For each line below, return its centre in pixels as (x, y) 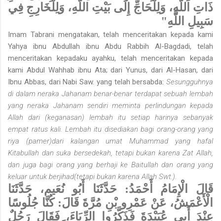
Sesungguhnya (190, 82)
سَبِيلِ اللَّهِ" (187, 21)
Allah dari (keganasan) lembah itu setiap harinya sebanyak (110, 118)
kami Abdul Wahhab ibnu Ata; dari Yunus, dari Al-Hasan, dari (110, 70)
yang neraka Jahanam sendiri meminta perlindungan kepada (110, 106)
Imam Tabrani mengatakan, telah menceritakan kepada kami (110, 35)
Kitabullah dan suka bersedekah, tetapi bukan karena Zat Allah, (110, 153)
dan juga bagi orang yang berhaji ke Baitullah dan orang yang (110, 165)
